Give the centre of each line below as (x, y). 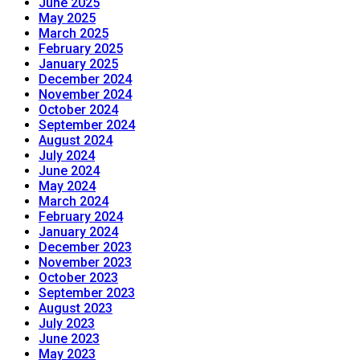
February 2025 (81, 49)
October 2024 (78, 110)
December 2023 (85, 247)
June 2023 (69, 339)
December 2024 (85, 80)
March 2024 (74, 202)
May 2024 (67, 186)
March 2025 (74, 34)
